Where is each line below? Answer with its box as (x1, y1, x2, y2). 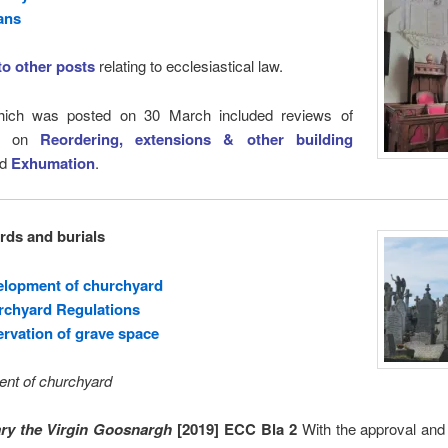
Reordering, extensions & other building (40, 127, 353, 150)
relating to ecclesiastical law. (94, 55, 283, 77)
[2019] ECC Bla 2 (172, 418, 302, 441)
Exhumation (10, 151, 95, 174)
